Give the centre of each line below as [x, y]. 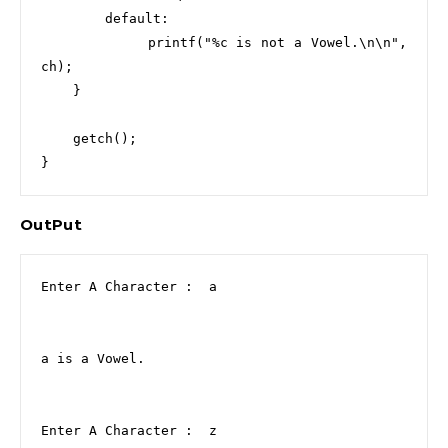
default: [73, 18]
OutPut [51, 224]
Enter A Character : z [129, 430]
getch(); [57, 138]
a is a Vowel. [93, 358]
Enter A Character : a [129, 286]
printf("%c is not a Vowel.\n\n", [94, 42]
